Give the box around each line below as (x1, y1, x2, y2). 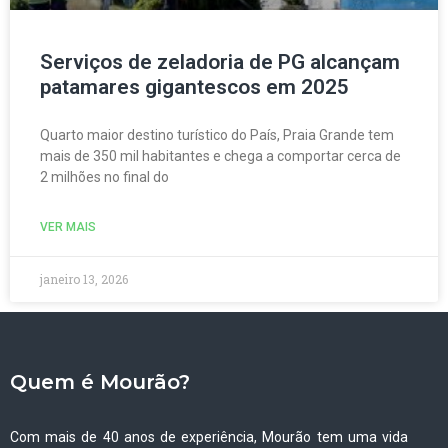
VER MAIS (40, 219, 96, 234)
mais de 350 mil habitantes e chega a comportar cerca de (40, 147, 401, 164)
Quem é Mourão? (10, 369, 190, 394)
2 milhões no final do (40, 168, 169, 185)
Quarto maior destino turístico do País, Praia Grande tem (40, 126, 394, 143)
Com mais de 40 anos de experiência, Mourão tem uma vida (10, 428, 408, 445)
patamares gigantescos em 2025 (40, 74, 349, 99)
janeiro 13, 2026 (40, 270, 128, 287)
